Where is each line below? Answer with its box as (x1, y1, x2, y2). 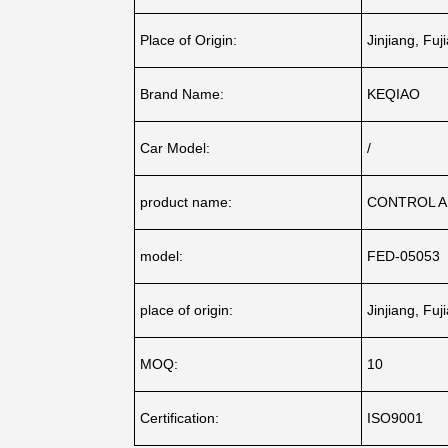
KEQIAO (367, 85, 421, 102)
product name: (140, 193, 233, 210)
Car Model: (140, 139, 211, 156)
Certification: (140, 409, 220, 426)
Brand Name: (140, 85, 225, 102)
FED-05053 (367, 247, 441, 264)
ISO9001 (367, 409, 424, 426)
